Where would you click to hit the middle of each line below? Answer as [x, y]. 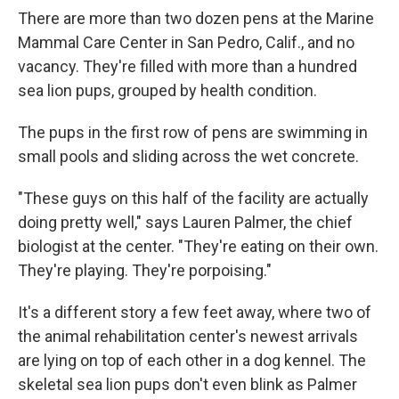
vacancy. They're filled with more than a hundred [187, 66]
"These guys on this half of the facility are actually [193, 198]
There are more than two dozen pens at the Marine [196, 18]
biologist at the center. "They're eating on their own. [198, 246]
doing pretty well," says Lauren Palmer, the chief [185, 222]
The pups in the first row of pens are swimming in [193, 132]
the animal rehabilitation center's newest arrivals [188, 336]
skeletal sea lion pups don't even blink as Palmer [187, 384]
